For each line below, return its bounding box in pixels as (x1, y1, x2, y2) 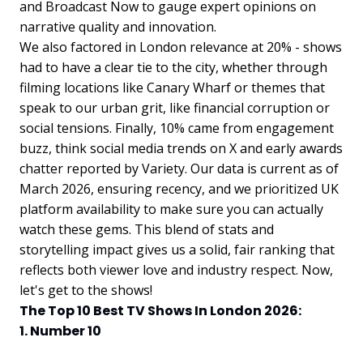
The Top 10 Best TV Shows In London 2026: (19, 301, 301, 320)
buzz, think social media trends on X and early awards (19, 139, 343, 157)
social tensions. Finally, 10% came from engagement (19, 119, 334, 137)
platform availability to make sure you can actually (19, 200, 323, 218)
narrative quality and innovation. (19, 18, 216, 36)
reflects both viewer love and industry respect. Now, (19, 261, 333, 279)
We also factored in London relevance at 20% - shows (19, 38, 342, 56)
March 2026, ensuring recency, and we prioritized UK (19, 180, 339, 198)
